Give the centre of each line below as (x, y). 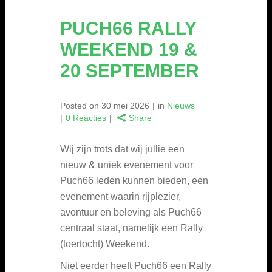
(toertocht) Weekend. (105, 243)
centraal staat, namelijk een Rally (131, 228)
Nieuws (181, 105)
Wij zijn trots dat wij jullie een (122, 149)
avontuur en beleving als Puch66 (131, 212)
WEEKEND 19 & (129, 49)
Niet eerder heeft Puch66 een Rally (136, 265)
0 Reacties (86, 117)
